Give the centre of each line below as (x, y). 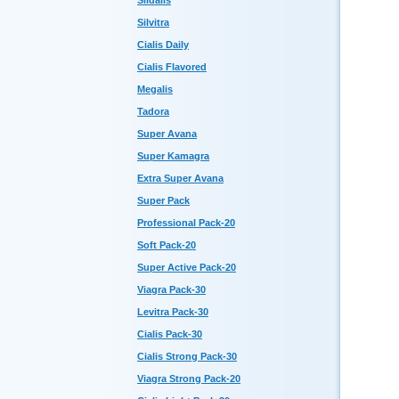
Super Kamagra (173, 156)
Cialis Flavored (172, 67)
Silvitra (153, 22)
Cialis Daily (163, 45)
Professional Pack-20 (186, 223)
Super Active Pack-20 (187, 267)
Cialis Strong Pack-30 (187, 356)
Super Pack (163, 200)
